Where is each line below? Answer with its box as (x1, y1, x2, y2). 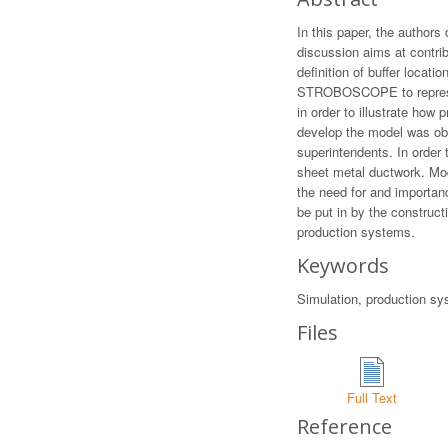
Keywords (297, 252, 389, 279)
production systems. (297, 222, 415, 241)
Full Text (347, 388, 397, 407)
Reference (297, 413, 392, 440)
